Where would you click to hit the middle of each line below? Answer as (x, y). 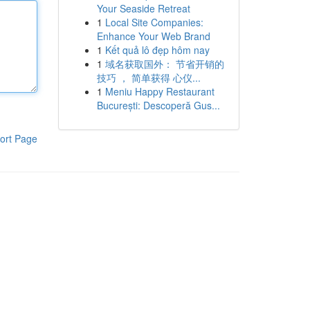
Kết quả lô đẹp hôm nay (157, 50)
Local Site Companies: (154, 22)
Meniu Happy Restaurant (159, 91)
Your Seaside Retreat (143, 8)
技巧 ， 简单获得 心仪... (148, 77)
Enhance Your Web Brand (153, 36)
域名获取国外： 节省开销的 (164, 64)
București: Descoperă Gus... (158, 105)
